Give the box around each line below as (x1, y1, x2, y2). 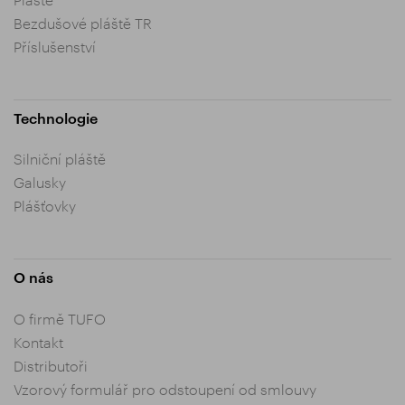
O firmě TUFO (14, 310, 106, 328)
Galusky (14, 174, 66, 192)
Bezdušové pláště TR (14, 14, 152, 32)
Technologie (14, 108, 98, 127)
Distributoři (14, 357, 88, 375)
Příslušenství (14, 37, 96, 55)
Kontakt (14, 334, 63, 352)
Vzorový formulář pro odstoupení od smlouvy (14, 381, 316, 399)
